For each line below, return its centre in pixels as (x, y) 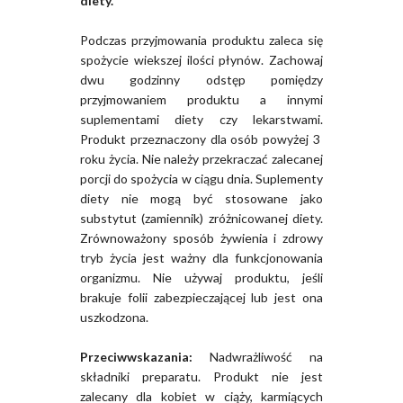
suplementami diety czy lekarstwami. (201, 120)
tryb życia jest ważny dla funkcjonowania (201, 258)
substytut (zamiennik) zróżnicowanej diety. (201, 219)
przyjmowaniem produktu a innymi (201, 100)
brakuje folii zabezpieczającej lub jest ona (201, 298)
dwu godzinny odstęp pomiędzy (201, 80)
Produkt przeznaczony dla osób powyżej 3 (201, 139)
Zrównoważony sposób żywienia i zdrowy (201, 238)
